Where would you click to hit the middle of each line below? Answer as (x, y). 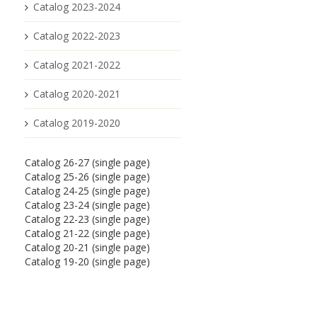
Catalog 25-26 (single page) (88, 177)
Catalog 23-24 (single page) (88, 205)
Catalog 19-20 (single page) (88, 261)
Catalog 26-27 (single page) (88, 162)
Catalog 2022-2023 (77, 36)
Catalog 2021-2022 (77, 65)
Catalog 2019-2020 (77, 123)
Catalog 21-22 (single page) (88, 233)
